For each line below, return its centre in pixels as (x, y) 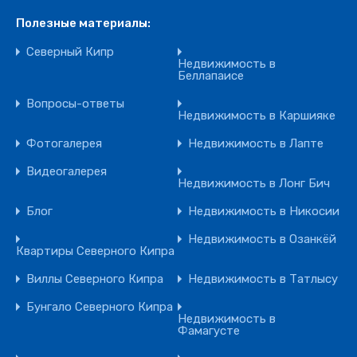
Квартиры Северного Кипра (95, 251)
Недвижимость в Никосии (264, 211)
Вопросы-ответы (75, 104)
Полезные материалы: (83, 23)
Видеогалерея (66, 171)
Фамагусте (209, 331)
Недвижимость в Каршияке (257, 116)
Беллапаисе (211, 76)
